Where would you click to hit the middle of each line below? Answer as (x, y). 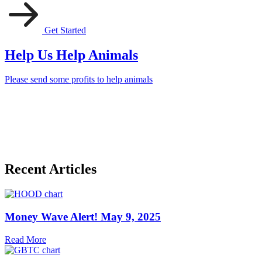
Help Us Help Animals (71, 55)
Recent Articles (51, 169)
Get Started (65, 30)
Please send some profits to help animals (79, 80)
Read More (25, 239)
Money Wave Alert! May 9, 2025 (83, 217)
